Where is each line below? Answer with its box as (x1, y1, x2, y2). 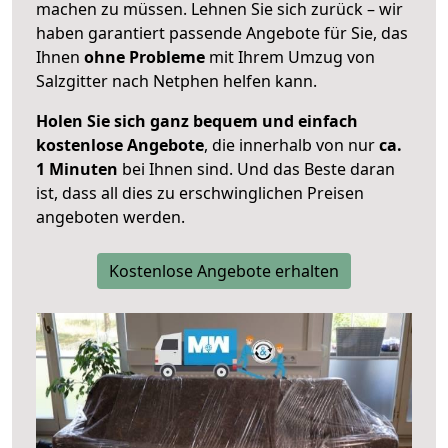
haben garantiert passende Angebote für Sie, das (36, 22, 408, 45)
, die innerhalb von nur (204, 134, 379, 157)
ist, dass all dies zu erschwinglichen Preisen (36, 182, 364, 205)
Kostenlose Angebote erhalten (109, 260, 339, 283)
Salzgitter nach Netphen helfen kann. (36, 70, 317, 93)
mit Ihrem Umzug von (205, 46, 375, 69)
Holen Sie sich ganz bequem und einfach (36, 110, 358, 133)
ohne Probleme (84, 46, 205, 69)
